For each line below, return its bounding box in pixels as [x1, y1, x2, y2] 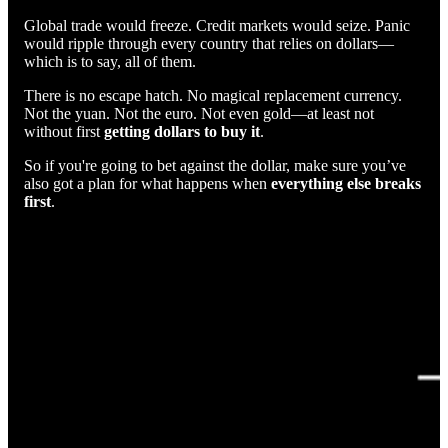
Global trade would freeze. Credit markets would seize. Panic [24, 16, 410, 34]
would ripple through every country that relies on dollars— [24, 34, 394, 52]
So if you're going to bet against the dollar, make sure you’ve [24, 156, 406, 174]
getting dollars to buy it [104, 122, 260, 140]
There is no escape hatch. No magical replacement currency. [24, 86, 402, 104]
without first [24, 122, 104, 140]
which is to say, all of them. [24, 52, 196, 70]
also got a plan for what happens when [24, 174, 271, 192]
